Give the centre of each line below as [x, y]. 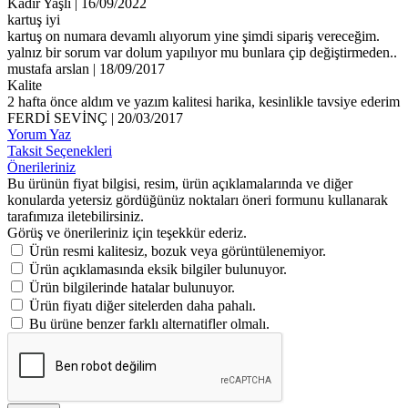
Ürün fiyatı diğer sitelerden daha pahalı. [143, 305]
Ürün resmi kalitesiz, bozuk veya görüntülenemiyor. [178, 250]
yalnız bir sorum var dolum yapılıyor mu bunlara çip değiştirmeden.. [202, 52]
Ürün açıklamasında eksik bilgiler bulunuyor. [158, 269]
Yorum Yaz [39, 134]
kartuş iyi [34, 19]
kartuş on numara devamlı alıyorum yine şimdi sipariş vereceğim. [194, 36]
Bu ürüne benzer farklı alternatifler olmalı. [149, 323]
